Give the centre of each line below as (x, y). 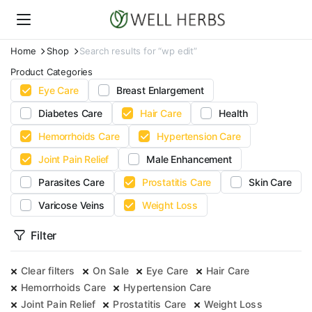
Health (233, 113)
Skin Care (270, 182)
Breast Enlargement (160, 90)
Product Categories (52, 72)
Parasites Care (71, 182)
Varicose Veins (71, 205)
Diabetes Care (70, 113)
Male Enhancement (189, 159)
